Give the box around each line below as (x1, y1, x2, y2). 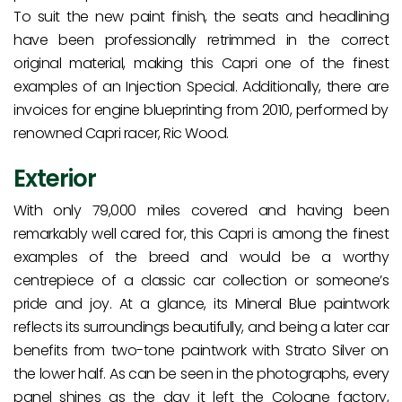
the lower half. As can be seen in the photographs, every (13, 363, 389, 385)
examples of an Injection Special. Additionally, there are (13, 76, 389, 98)
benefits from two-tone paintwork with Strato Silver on (13, 340, 389, 362)
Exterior (13, 162, 96, 196)
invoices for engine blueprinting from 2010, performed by (13, 100, 389, 121)
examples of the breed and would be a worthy (13, 247, 389, 268)
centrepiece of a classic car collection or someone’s (13, 270, 389, 292)
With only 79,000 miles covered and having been (13, 200, 389, 222)
